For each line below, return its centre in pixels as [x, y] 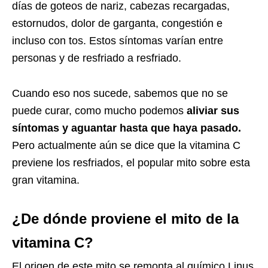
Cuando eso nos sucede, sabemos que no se [120, 93]
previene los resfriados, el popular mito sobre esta [131, 162]
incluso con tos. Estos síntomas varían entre [118, 40]
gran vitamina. [46, 180]
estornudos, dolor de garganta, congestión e [117, 23]
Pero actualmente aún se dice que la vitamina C [126, 145]
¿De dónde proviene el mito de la [125, 218]
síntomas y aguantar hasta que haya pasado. [127, 128]
